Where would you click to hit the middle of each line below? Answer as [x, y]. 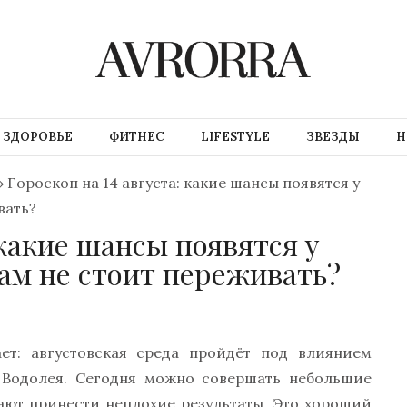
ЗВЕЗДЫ [333, 137]
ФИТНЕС [136, 137]
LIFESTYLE [235, 137]
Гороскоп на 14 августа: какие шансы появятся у [184, 183]
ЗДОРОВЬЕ [37, 137]
